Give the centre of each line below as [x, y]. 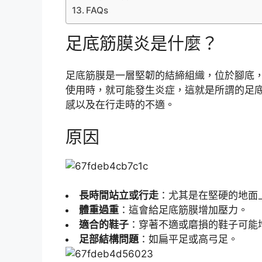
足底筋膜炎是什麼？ [142, 43]
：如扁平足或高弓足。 [188, 239]
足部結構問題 [109, 239]
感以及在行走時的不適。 [120, 105]
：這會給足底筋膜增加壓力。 [183, 210]
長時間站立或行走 [119, 196]
